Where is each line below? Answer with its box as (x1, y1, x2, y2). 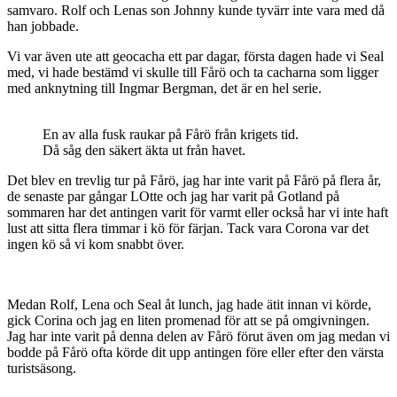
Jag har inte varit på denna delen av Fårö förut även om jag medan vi (7, 328, 390, 344)
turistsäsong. (7, 360, 76, 376)
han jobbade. (7, 18, 79, 34)
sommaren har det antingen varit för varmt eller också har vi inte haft (7, 204, 388, 220)
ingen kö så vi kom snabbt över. (7, 236, 184, 252)
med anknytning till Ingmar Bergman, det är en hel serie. (7, 80, 322, 96)
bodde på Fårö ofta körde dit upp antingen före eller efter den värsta (7, 344, 384, 360)
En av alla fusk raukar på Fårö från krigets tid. (43, 126, 299, 142)
